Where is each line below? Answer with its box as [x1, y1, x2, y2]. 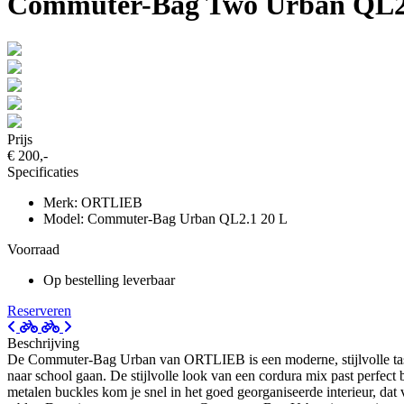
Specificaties [7, 163, 78, 179]
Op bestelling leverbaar [43, 271, 175, 288]
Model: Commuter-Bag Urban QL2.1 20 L [43, 210, 288, 226]
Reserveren [7, 302, 71, 318]
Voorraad [7, 241, 60, 257]
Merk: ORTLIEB [43, 194, 142, 210]
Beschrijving [7, 335, 79, 351]
